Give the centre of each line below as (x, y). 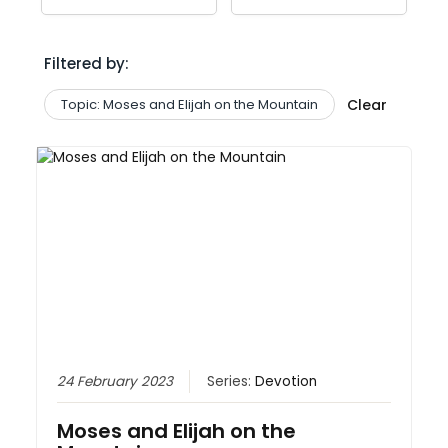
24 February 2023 (115, 382)
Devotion (286, 382)
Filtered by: (86, 63)
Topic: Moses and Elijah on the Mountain (189, 104)
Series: (231, 382)
